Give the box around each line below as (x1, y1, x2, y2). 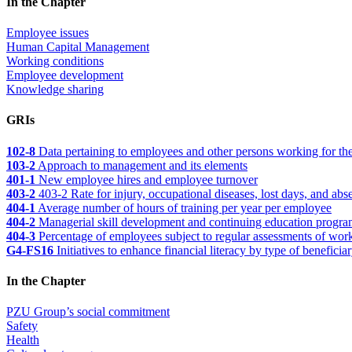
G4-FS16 (6, 243, 53, 257)
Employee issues (6, 26, 89, 40)
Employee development (6, 68, 123, 82)
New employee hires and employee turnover (35, 172, 258, 186)
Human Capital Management (6, 40, 149, 54)
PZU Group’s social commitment (6, 305, 170, 319)
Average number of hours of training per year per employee (35, 200, 332, 214)
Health (6, 333, 39, 347)
